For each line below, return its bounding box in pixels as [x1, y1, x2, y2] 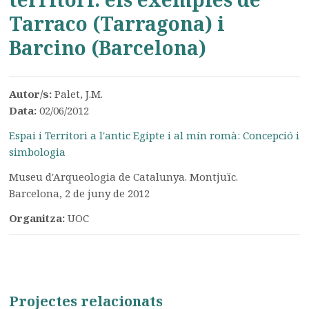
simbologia [9, 145, 66, 159]
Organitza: [9, 211, 68, 225]
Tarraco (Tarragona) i [9, 10, 226, 37]
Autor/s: [9, 87, 55, 101]
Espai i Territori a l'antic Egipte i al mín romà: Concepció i [9, 128, 300, 142]
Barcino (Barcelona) [9, 34, 207, 61]
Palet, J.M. [54, 87, 103, 101]
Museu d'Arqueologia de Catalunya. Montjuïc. [9, 170, 239, 183]
